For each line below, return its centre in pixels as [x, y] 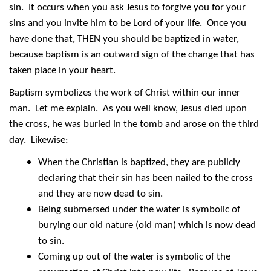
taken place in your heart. [62, 70]
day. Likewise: [39, 140]
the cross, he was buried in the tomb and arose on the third [134, 124]
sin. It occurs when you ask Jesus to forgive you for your [127, 7]
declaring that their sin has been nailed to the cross [145, 178]
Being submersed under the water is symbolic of [139, 209]
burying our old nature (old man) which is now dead [147, 225]
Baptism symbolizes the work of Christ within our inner [125, 93]
